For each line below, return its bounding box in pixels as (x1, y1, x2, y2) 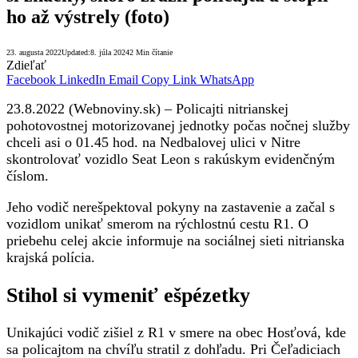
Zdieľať (6, 58, 46, 72)
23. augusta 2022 (6, 47, 62, 57)
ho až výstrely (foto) (6, 6, 169, 27)
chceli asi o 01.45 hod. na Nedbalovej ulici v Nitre (6, 134, 300, 151)
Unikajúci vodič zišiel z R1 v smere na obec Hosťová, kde (6, 324, 346, 341)
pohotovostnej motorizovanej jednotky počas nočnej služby (6, 117, 350, 134)
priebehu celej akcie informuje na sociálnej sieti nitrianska (6, 232, 344, 249)
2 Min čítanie (129, 47, 173, 57)
